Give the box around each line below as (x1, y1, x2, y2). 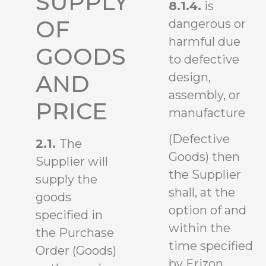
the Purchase (36, 225, 114, 240)
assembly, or (169, 87, 240, 102)
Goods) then (169, 150, 240, 164)
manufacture (169, 105, 245, 120)
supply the (36, 172, 97, 186)
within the (169, 221, 230, 236)
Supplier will (36, 154, 108, 169)
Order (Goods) (36, 243, 116, 258)
